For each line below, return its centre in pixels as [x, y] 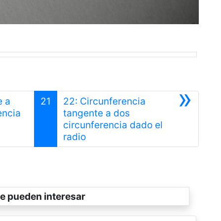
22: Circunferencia [105, 101]
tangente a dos [97, 113]
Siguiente [107, 136]
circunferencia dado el [113, 125]
